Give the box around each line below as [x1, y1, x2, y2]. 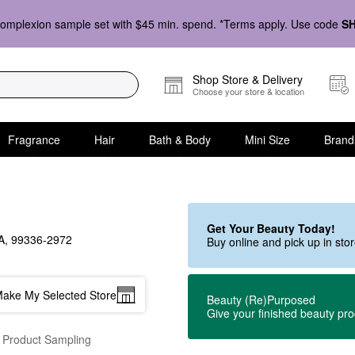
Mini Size [244, 131, 290, 147]
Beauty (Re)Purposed [206, 292, 315, 307]
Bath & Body [148, 131, 211, 147]
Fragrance [7, 131, 60, 147]
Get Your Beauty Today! [206, 220, 335, 236]
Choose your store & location [193, 85, 304, 97]
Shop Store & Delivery [193, 71, 303, 87]
